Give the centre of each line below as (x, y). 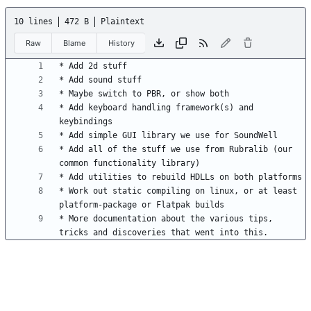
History (121, 43)
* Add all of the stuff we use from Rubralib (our (176, 150)
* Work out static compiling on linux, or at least (178, 191)
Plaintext (123, 22)
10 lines (33, 22)
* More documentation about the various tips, (166, 219)
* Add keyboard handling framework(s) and (156, 108)
